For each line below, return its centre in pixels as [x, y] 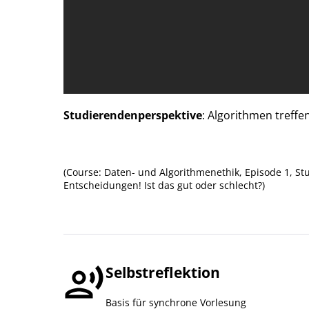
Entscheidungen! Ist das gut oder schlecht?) [164, 185]
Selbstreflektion [163, 272]
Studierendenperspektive [133, 115]
